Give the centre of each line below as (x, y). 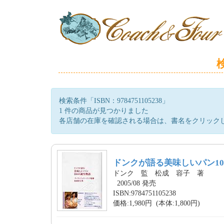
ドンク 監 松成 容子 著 (158, 173)
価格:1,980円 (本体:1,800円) (156, 203)
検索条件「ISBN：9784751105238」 (114, 101)
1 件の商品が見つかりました (104, 111)
